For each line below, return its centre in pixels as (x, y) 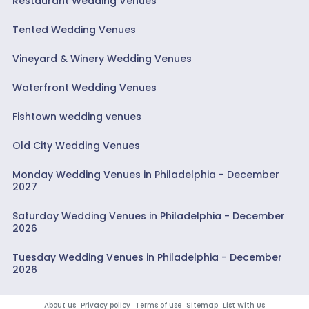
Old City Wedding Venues (76, 145)
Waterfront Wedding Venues (84, 87)
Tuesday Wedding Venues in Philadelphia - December (147, 257)
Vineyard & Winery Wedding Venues (102, 58)
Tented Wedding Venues (74, 29)
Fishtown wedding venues (77, 116)
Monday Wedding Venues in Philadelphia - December (146, 174)
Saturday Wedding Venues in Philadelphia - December (148, 216)
